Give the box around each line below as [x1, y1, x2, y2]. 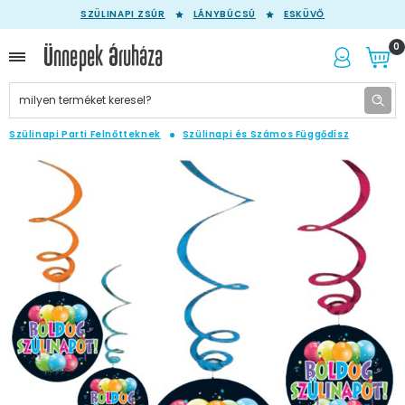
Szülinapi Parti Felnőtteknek [9, 127, 161, 141]
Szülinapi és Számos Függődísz [182, 127, 350, 141]
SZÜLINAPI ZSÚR [80, 7, 165, 21]
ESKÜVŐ [283, 7, 325, 21]
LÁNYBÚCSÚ [193, 7, 256, 21]
